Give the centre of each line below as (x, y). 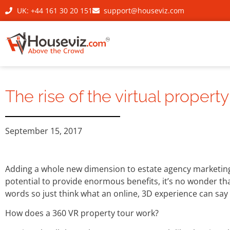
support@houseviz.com (144, 11)
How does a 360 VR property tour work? (82, 213)
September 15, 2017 (44, 131)
